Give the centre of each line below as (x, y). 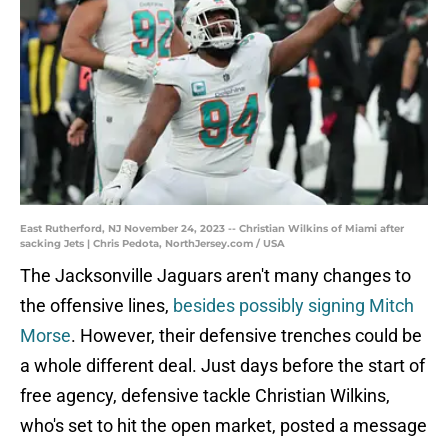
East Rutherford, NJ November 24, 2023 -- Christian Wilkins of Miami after (212, 229)
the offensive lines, (96, 306)
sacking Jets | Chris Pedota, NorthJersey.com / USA (152, 244)
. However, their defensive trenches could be (246, 336)
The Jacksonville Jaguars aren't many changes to (215, 276)
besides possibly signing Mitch (293, 306)
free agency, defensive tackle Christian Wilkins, (205, 396)
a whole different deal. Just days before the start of (222, 366)
